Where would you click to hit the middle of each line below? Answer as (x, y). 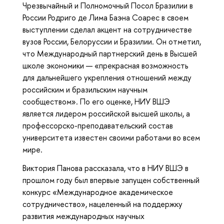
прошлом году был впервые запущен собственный (111, 180)
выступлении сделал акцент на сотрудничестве (107, 30)
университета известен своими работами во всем (111, 138)
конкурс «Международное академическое (98, 192)
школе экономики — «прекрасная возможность (105, 66)
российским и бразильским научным (85, 90)
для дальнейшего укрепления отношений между (107, 78)
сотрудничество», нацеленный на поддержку (102, 204)
